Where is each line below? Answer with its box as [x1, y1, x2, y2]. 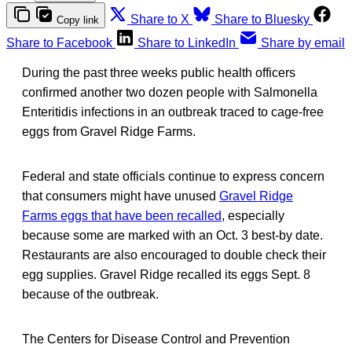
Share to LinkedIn [137, 36, 236, 50]
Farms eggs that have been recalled [22, 209, 222, 223]
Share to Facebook [6, 36, 112, 50]
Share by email [261, 36, 345, 50]
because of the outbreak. [22, 288, 159, 302]
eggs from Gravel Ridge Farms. [22, 125, 196, 139]
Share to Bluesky [214, 13, 310, 27]
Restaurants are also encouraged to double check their [22, 248, 326, 262]
